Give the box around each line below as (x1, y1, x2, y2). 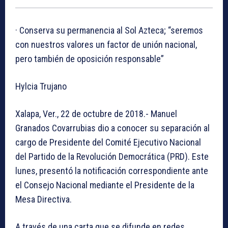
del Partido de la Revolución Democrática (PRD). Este (15, 151, 209, 162)
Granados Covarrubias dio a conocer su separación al (15, 123, 210, 134)
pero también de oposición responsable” (15, 53, 164, 65)
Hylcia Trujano (15, 81, 67, 92)
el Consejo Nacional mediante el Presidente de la (15, 180, 194, 191)
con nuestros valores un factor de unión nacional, (15, 39, 197, 50)
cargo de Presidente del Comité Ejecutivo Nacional (15, 137, 201, 148)
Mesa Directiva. (15, 194, 72, 205)
